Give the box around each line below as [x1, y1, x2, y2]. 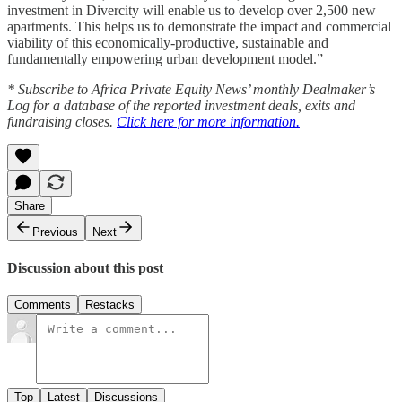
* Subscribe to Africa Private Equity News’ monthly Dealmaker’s [7, 81, 375, 97]
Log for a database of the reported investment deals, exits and [7, 97, 355, 113]
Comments [14, 298, 71, 312]
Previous [32, 224, 78, 239]
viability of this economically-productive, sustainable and [7, 34, 328, 50]
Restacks [85, 298, 135, 312]
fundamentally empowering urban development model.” [7, 50, 323, 66]
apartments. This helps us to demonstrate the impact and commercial [7, 18, 391, 34]
